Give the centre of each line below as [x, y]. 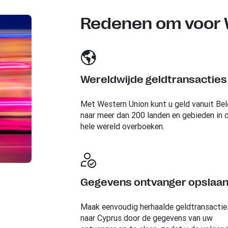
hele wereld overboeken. [122, 126]
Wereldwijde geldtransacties [153, 79]
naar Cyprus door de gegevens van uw [146, 218]
